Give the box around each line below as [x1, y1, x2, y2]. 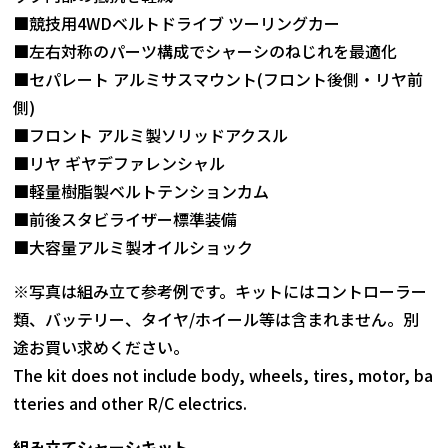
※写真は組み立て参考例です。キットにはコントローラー [13, 279, 428, 304]
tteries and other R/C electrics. [13, 391, 248, 416]
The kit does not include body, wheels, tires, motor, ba [13, 363, 434, 388]
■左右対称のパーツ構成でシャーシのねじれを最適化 [13, 39, 398, 64]
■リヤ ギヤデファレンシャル [13, 151, 226, 176]
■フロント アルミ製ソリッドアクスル [13, 123, 289, 148]
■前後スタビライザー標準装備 [13, 207, 238, 232]
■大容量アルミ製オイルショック [13, 235, 254, 260]
